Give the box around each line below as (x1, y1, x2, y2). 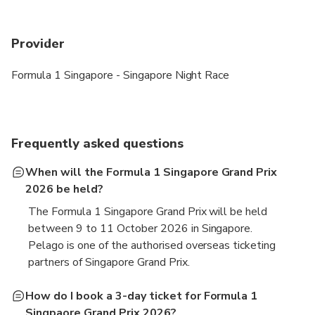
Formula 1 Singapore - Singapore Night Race (11, 67, 230, 83)
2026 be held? (25, 181, 103, 197)
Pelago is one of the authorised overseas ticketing (28, 237, 276, 253)
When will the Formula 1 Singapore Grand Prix (25, 164, 278, 180)
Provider (11, 34, 65, 52)
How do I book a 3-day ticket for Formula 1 (25, 288, 258, 304)
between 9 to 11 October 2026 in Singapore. (28, 220, 253, 236)
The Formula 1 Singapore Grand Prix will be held (28, 203, 268, 219)
